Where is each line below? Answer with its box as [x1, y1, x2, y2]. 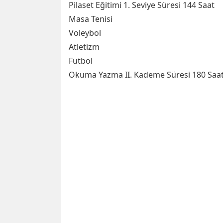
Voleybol [69, 27, 101, 38]
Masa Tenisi [69, 13, 112, 24]
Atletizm [69, 41, 100, 52]
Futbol [69, 55, 93, 66]
